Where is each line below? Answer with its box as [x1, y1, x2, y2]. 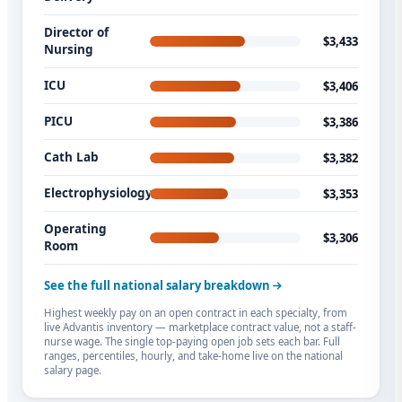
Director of [44, 24, 109, 41]
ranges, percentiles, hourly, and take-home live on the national [44, 349, 343, 363]
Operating [44, 221, 107, 238]
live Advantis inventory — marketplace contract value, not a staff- [44, 320, 356, 335]
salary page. [44, 363, 101, 378]
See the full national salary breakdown [44, 277, 270, 294]
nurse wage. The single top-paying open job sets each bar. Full [44, 335, 340, 349]
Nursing [44, 41, 93, 58]
